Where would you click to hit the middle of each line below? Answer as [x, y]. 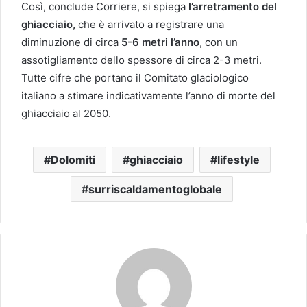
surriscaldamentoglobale [155, 189]
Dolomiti [73, 160]
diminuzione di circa [70, 42]
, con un [219, 42]
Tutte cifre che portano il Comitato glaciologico [135, 78]
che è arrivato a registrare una [151, 25]
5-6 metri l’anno [159, 42]
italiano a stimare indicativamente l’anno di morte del [148, 96]
